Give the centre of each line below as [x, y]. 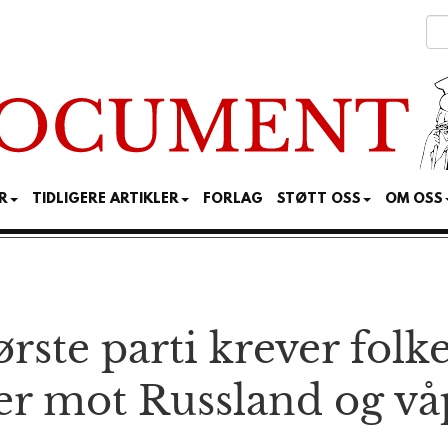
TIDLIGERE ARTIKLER [105, 200]
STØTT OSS [319, 200]
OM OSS [414, 200]
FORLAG [233, 200]
